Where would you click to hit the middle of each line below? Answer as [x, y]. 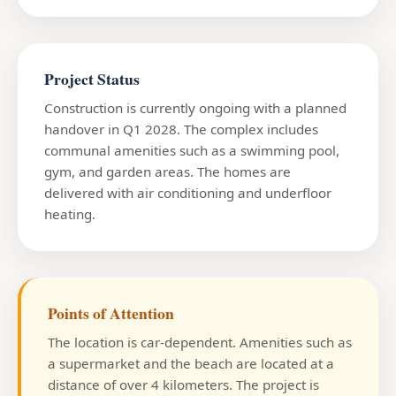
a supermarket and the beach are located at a [191, 363]
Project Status [92, 78]
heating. [70, 213]
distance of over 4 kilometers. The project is [183, 384]
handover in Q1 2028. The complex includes [181, 129]
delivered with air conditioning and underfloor [188, 192]
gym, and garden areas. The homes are [168, 171]
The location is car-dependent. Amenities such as [200, 342]
